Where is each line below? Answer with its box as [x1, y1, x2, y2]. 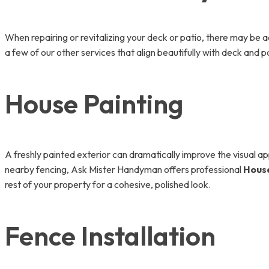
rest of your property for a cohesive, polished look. [5, 178, 211, 190]
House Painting [5, 86, 183, 120]
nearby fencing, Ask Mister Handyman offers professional [5, 163, 243, 175]
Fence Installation [5, 219, 216, 252]
